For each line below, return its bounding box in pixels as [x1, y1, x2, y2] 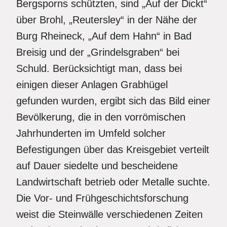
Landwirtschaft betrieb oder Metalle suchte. [16, 176, 210, 187]
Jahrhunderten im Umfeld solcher [16, 128, 166, 139]
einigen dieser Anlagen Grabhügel [16, 79, 168, 90]
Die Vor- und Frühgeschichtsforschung [16, 193, 188, 204]
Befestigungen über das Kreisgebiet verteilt [16, 144, 209, 155]
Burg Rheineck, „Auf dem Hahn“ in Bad [16, 30, 192, 42]
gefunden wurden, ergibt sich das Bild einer [16, 95, 210, 106]
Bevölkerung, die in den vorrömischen [16, 111, 185, 123]
